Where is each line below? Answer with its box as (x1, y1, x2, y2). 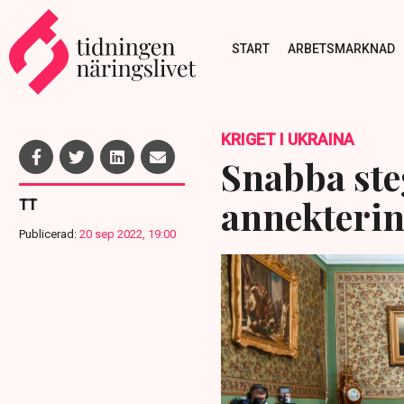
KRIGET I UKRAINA (220, 130, 354, 149)
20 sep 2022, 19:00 (79, 227, 176, 241)
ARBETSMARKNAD (287, 41, 395, 56)
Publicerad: (19, 227, 77, 241)
